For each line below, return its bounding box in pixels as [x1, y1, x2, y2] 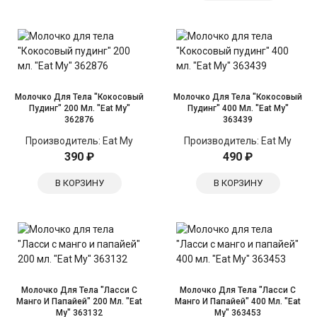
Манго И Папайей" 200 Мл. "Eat [16, 296, 142, 306]
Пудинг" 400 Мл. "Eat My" [187, 103, 289, 113]
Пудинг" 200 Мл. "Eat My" [28, 103, 130, 113]
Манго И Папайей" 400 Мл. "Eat [175, 296, 301, 306]
